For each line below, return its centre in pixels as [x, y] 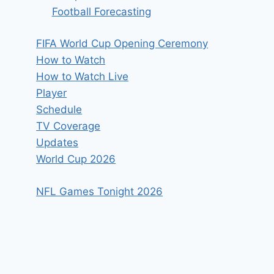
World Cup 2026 [76, 159]
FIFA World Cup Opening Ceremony [122, 44]
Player [52, 93]
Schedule [59, 110]
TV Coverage [68, 126]
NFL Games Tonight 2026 [100, 191]
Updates [57, 143]
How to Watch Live [83, 77]
